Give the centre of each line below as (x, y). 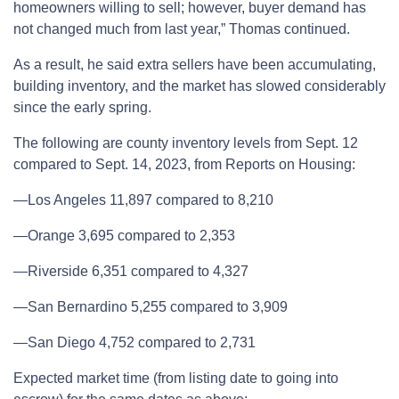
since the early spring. (82, 108)
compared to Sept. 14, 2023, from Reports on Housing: (184, 165)
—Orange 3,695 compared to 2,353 (124, 236)
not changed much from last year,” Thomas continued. (182, 29)
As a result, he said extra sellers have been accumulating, (195, 65)
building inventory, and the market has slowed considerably (199, 86)
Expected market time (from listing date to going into (176, 379)
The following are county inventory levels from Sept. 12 (186, 143)
